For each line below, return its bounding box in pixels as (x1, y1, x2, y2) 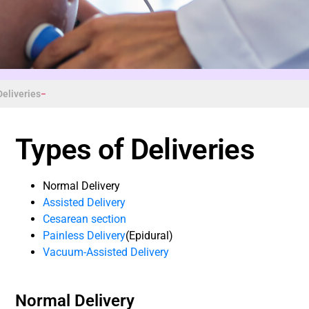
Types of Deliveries (15, 132, 255, 166)
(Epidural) (126, 228, 174, 242)
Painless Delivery (43, 228, 126, 242)
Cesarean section (43, 212, 127, 226)
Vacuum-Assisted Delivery (43, 245, 170, 259)
